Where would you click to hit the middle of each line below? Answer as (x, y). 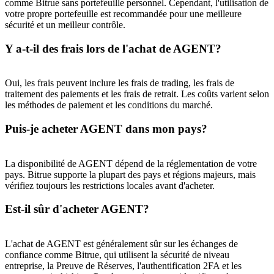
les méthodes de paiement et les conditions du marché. (109, 105)
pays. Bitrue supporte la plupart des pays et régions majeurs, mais (130, 174)
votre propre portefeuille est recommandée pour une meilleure (123, 13)
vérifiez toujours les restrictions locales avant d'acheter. (110, 185)
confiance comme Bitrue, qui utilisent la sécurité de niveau (117, 255)
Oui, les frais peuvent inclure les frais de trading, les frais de (120, 83)
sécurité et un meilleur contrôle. (65, 24)
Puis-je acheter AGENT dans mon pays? (106, 129)
